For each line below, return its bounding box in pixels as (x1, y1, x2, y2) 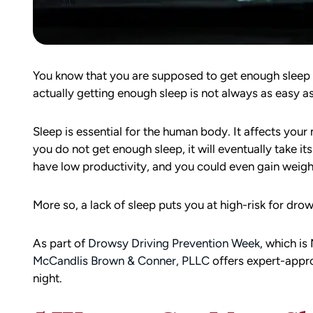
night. (32, 271, 62, 285)
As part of (32, 236, 88, 250)
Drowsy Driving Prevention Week (87, 236, 260, 250)
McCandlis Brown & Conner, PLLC (32, 254, 210, 268)
